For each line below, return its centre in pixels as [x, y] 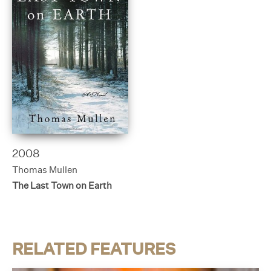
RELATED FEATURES [94, 248]
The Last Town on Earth [62, 185]
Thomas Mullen [45, 170]
